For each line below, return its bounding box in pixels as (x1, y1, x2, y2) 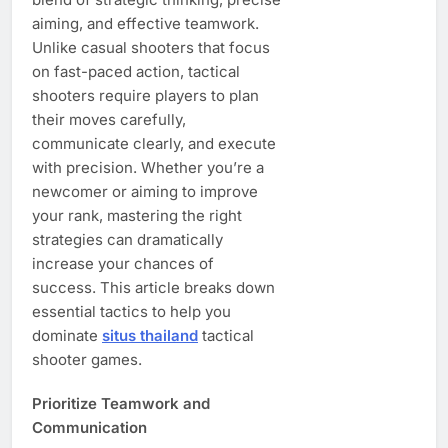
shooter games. (32, 349, 142, 369)
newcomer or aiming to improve (32, 181, 258, 201)
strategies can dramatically (32, 229, 223, 249)
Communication (32, 417, 147, 437)
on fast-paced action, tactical (32, 61, 240, 81)
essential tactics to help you (32, 301, 231, 321)
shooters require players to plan (32, 85, 259, 105)
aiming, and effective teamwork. (32, 13, 259, 33)
